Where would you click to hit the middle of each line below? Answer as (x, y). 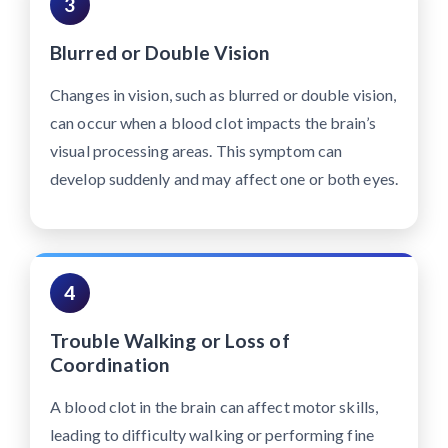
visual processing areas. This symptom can (196, 150)
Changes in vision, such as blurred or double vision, (223, 94)
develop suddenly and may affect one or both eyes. (224, 178)
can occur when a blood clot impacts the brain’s (213, 122)
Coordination (110, 364)
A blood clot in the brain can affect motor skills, (214, 406)
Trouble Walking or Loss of (170, 340)
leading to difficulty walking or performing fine (212, 434)
